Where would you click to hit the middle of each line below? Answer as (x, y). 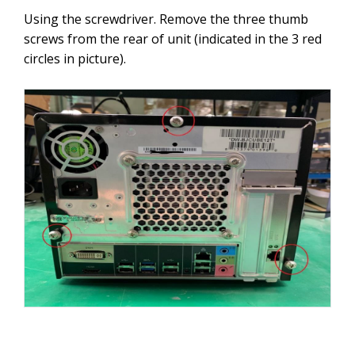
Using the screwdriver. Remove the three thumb (166, 19)
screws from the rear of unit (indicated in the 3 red (173, 39)
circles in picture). (76, 59)
